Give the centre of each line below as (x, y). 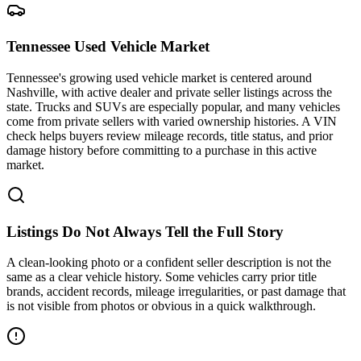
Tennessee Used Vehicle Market (108, 47)
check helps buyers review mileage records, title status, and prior (170, 135)
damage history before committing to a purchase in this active (162, 150)
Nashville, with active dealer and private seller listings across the (169, 92)
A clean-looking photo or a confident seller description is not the (169, 263)
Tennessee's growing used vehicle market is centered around (159, 77)
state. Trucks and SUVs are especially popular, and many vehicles (173, 106)
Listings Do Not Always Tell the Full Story (145, 231)
